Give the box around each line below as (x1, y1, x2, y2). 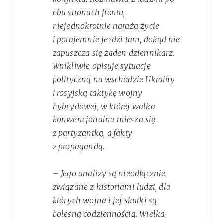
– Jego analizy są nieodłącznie (52, 168, 166, 179)
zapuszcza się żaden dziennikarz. (52, 48, 174, 58)
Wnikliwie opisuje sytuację (52, 61, 151, 71)
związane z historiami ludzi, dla (52, 182, 170, 192)
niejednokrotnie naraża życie (52, 21, 160, 31)
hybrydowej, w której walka (52, 101, 155, 111)
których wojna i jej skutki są (52, 195, 157, 206)
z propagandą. (52, 141, 105, 152)
